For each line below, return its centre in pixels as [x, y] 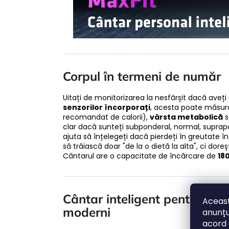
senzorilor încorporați [107, 107]
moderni [87, 212]
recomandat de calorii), [106, 117]
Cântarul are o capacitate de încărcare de [140, 156]
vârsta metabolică [186, 117]
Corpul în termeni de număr [142, 76]
